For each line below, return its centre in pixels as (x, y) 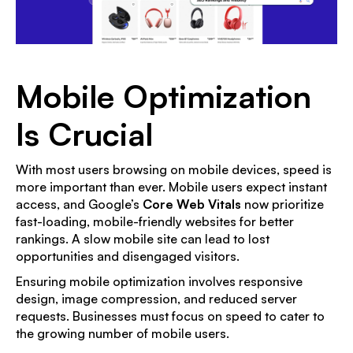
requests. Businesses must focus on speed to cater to (170, 316)
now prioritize (282, 204)
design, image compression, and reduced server (156, 299)
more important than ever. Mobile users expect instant (171, 187)
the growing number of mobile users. (123, 333)
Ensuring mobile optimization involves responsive (159, 281)
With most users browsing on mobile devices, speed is (174, 169)
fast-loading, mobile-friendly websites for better (155, 221)
